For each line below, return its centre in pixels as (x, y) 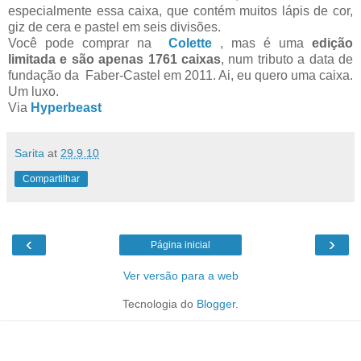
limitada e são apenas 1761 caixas (114, 59)
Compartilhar (51, 178)
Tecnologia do (160, 303)
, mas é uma (266, 43)
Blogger (216, 303)
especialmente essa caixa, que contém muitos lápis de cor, (180, 10)
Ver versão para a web (180, 275)
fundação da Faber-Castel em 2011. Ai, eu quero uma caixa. (180, 75)
